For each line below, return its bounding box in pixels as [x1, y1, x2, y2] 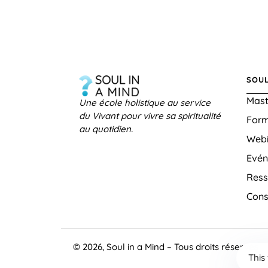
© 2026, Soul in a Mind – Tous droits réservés [73, 241, 258, 253]
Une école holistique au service [79, 96, 211, 108]
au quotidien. [79, 123, 133, 135]
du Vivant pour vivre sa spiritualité [79, 109, 221, 121]
